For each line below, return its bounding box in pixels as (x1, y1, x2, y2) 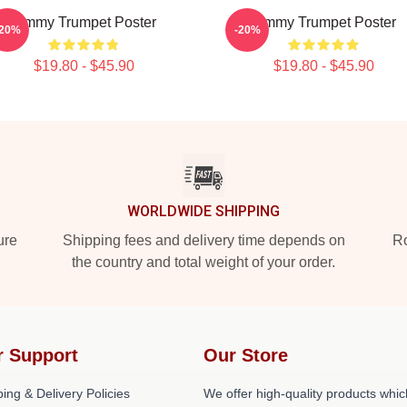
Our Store (203, 345, 288, 365)
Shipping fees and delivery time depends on (62, 233, 345, 248)
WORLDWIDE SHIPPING (127, 203, 280, 220)
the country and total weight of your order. (72, 254, 335, 270)
